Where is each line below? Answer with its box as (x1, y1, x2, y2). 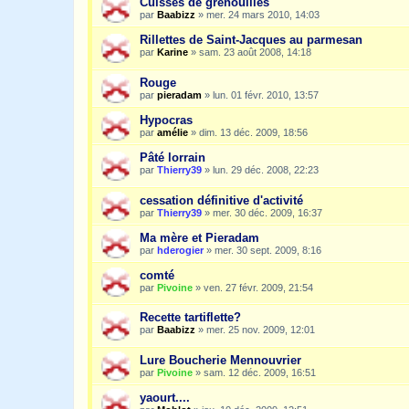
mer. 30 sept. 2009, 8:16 (215, 244, 321, 256)
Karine (157, 47, 188, 58)
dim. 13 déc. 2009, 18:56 (199, 127, 308, 139)
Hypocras (140, 113, 193, 128)
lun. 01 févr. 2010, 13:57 (213, 89, 319, 101)
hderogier (157, 244, 204, 256)
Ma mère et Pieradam (140, 230, 259, 245)
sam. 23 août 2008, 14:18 (199, 47, 311, 58)
